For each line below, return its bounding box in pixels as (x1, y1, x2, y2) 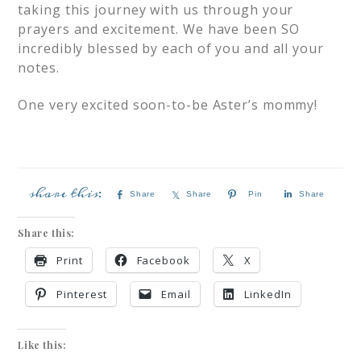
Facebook (136, 253, 190, 268)
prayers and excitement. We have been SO (18, 20, 300, 38)
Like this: (18, 338, 67, 352)
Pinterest (56, 287, 108, 302)
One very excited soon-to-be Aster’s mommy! (18, 96, 318, 114)
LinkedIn (244, 287, 292, 302)
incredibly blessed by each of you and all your (18, 39, 324, 57)
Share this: (18, 226, 75, 240)
